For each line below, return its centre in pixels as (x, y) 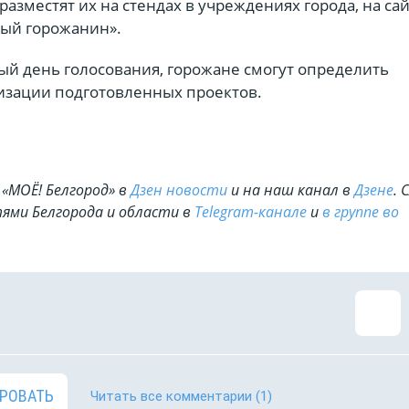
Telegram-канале (251, 212)
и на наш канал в (291, 190)
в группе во (361, 212)
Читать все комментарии (171, 396)
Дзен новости (179, 190)
